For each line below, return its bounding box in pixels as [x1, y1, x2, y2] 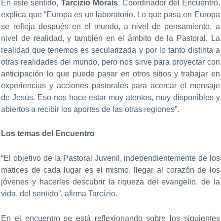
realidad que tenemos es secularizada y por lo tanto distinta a [1, 45, 220, 54]
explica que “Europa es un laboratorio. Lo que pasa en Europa [1, 10, 220, 19]
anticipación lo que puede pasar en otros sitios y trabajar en [1, 69, 220, 78]
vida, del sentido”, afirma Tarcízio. [1, 189, 118, 198]
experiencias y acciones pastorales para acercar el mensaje [1, 81, 220, 90]
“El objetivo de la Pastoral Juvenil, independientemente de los [1, 153, 220, 162]
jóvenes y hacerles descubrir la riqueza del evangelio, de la [1, 177, 220, 186]
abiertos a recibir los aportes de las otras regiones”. [1, 105, 180, 113]
